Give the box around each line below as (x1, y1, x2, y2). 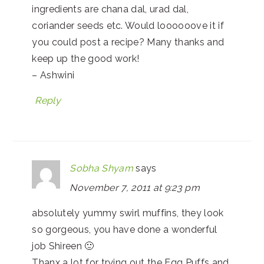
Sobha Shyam (70, 163, 133, 174)
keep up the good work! (32, 53, 140, 65)
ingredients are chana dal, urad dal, (32, 4, 189, 15)
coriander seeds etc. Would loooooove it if (32, 20, 224, 32)
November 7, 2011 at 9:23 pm (70, 182, 200, 194)
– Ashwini (32, 70, 75, 81)
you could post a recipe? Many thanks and (32, 37, 225, 48)
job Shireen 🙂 (32, 240, 94, 252)
